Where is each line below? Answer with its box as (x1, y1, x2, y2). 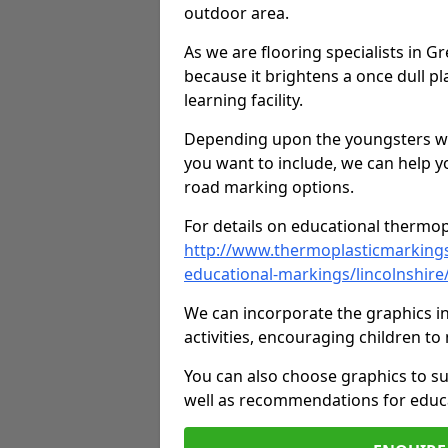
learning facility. (184, 89, 303, 111)
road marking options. (184, 176, 354, 198)
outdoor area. (184, 2, 289, 24)
